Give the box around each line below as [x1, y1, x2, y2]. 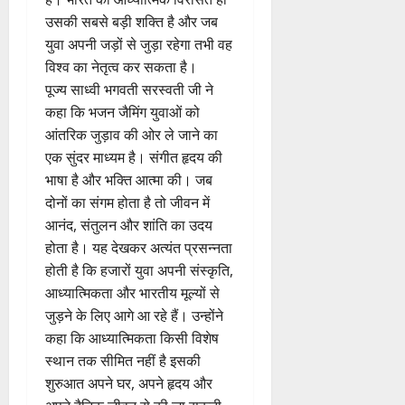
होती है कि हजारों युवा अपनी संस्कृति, [45, 259, 233, 280]
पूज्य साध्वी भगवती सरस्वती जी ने [45, 79, 213, 99]
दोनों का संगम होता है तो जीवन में [45, 192, 210, 212]
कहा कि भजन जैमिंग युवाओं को [45, 101, 200, 122]
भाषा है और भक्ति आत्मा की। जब [45, 169, 212, 190]
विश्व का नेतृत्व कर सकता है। [45, 56, 197, 77]
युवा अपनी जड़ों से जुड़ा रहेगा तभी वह [45, 33, 232, 54]
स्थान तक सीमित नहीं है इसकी [45, 350, 201, 371]
